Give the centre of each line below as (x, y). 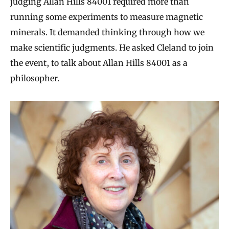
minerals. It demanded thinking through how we (107, 32)
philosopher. (35, 78)
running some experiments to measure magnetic (107, 17)
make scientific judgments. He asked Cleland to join (112, 47)
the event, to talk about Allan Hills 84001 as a (99, 63)
